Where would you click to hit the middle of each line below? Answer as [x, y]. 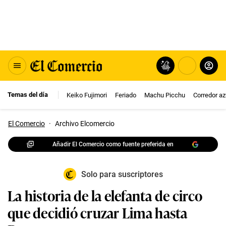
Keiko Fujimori [87, 95]
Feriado [126, 95]
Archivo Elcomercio [85, 124]
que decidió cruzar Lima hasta [98, 212]
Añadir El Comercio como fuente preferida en [113, 144]
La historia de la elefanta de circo [105, 195]
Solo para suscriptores [122, 174]
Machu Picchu [165, 95]
